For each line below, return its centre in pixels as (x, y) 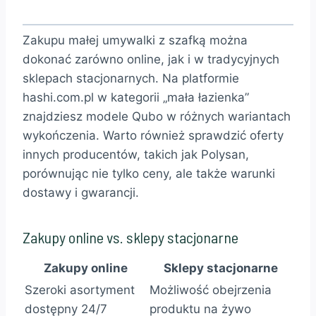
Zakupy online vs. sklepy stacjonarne (130, 237)
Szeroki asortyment (80, 290)
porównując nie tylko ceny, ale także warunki (149, 174)
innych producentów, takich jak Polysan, (136, 155)
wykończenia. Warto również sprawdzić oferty (153, 136)
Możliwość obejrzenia (211, 290)
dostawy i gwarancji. (81, 193)
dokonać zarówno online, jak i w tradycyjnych (151, 60)
